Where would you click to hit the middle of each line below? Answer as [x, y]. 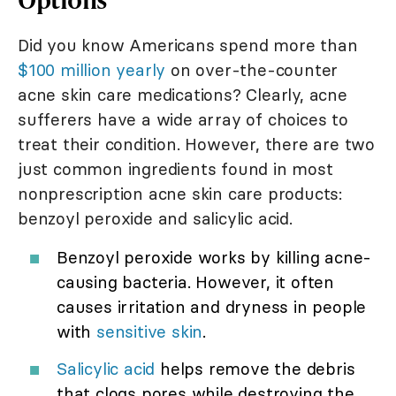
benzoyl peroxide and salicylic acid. [155, 218]
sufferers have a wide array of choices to [183, 119]
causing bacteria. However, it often [195, 282]
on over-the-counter [252, 69]
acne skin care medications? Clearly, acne [183, 94]
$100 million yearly [92, 69]
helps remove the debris [255, 368]
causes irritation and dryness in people [212, 306]
